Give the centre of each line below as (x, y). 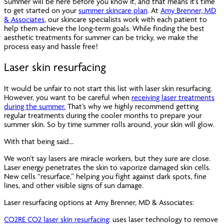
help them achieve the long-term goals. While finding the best (104, 28)
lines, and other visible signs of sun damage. (75, 185)
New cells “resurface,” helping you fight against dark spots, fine (105, 176)
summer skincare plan (113, 10)
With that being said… (39, 141)
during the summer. (35, 106)
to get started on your (41, 10)
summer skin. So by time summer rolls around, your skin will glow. (110, 124)
